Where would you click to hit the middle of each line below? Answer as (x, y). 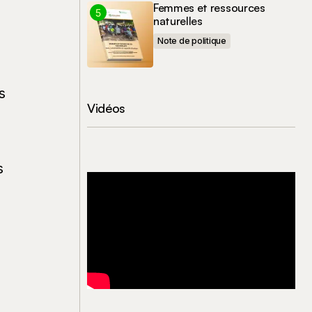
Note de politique (192, 41)
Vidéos (106, 108)
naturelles (178, 21)
